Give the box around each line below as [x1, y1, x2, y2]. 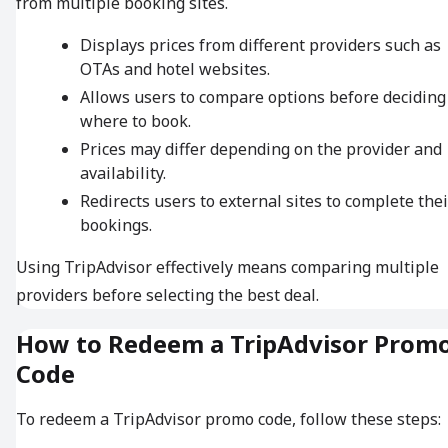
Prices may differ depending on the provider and [80, 137, 442, 160]
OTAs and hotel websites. [80, 57, 270, 80]
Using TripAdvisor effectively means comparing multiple [16, 255, 439, 278]
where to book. [80, 109, 191, 132]
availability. [80, 161, 166, 184]
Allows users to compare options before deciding [80, 85, 446, 108]
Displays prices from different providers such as [80, 33, 441, 56]
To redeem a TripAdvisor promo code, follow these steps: [16, 407, 441, 430]
